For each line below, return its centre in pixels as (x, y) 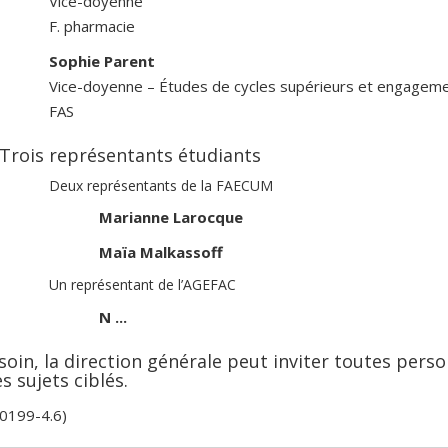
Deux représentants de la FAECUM (161, 185)
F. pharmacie (92, 25)
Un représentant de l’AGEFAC (142, 285)
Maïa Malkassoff (161, 251)
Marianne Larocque (171, 217)
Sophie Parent (102, 60)
